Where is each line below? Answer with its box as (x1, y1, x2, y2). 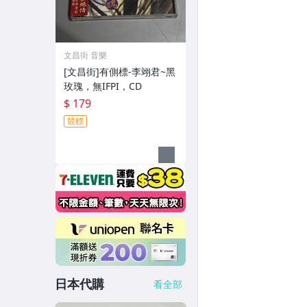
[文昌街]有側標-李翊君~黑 (64, 65, 175, 78)
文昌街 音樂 (64, 49, 107, 61)
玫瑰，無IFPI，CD (64, 79, 142, 93)
